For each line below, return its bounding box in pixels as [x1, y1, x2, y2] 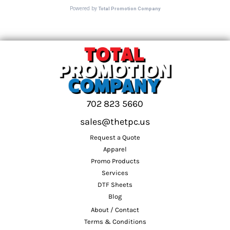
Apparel [103, 145, 127, 154]
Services [102, 169, 128, 177]
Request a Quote [90, 133, 140, 142]
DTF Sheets [98, 181, 132, 189]
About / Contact [91, 206, 139, 214]
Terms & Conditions [84, 218, 146, 226]
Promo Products [90, 157, 140, 165]
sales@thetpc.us [80, 116, 150, 128]
